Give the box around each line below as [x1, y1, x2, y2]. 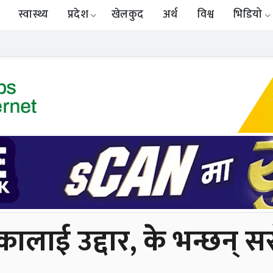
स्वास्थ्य [18, 5, 49, 24]
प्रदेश [68, 5, 88, 24]
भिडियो [233, 5, 263, 24]
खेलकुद [111, 5, 144, 24]
